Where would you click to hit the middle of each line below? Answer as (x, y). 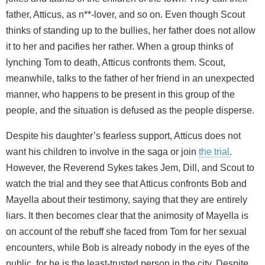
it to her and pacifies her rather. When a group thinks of (119, 46)
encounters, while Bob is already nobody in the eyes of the (128, 247)
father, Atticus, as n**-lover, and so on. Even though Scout (125, 14)
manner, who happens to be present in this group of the (120, 94)
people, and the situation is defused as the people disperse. (130, 110)
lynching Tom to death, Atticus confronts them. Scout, (116, 62)
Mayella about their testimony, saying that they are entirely (127, 199)
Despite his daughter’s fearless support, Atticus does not (123, 135)
